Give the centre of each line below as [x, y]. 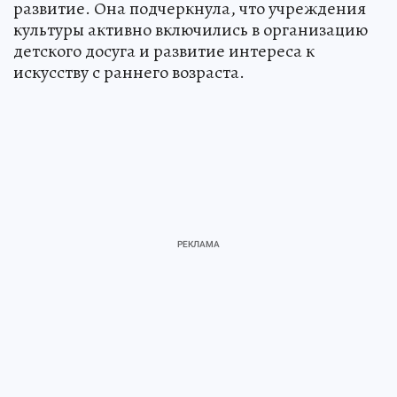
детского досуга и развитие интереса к [164, 51]
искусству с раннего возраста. [129, 72]
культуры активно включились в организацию [191, 29]
